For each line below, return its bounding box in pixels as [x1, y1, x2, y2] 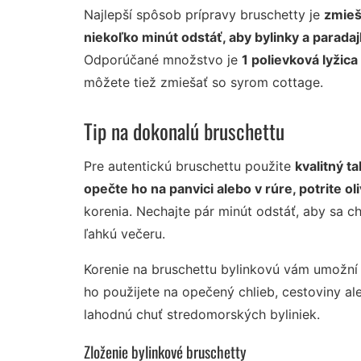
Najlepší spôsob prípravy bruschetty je [84, 6, 324, 23]
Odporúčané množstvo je [84, 52, 242, 68]
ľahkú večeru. [84, 226, 165, 243]
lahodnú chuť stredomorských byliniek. [84, 306, 320, 323]
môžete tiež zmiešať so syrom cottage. [84, 74, 323, 91]
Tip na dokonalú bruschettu [84, 115, 284, 147]
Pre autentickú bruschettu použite [84, 158, 295, 175]
